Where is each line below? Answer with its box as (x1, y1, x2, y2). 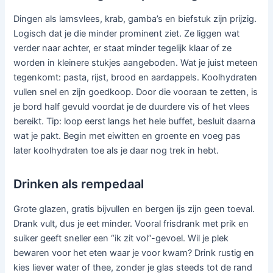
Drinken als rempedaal (13, 176, 144, 191)
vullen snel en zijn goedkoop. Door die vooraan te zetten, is (13, 86, 258, 97)
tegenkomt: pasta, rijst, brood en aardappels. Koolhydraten (13, 71, 258, 83)
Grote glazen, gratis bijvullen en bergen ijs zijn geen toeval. (13, 203, 255, 214)
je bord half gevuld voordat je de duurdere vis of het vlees (13, 101, 250, 112)
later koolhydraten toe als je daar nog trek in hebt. (13, 144, 219, 156)
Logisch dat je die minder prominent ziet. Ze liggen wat (13, 27, 240, 39)
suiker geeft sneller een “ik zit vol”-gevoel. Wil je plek (13, 232, 229, 244)
